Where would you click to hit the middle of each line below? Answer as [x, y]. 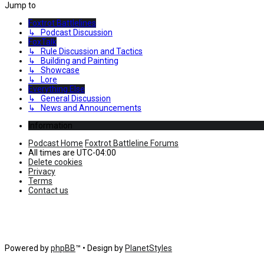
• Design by [104, 248]
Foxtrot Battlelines [62, 23]
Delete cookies [55, 162]
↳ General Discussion [70, 98]
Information [50, 125]
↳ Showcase [54, 70]
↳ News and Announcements [85, 108]
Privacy [42, 171]
